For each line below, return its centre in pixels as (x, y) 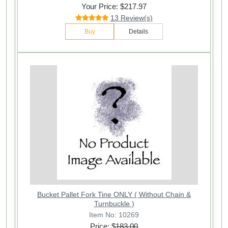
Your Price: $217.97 (114, 6)
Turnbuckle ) (114, 203)
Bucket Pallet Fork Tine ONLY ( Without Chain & (114, 194)
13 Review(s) (132, 18)
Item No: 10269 (114, 215)
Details (138, 31)
